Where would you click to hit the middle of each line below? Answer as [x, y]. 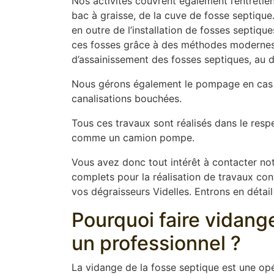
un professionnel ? [156, 243]
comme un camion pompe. [133, 137]
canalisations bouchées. [127, 98]
